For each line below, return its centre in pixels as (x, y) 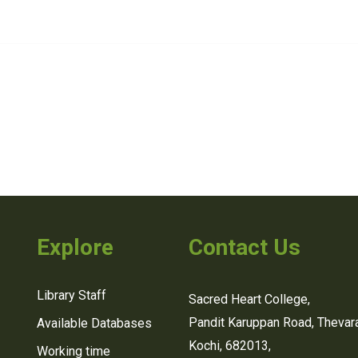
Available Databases (94, 323)
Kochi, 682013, (230, 345)
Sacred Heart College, (249, 299)
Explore (75, 247)
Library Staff (72, 295)
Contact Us (245, 247)
